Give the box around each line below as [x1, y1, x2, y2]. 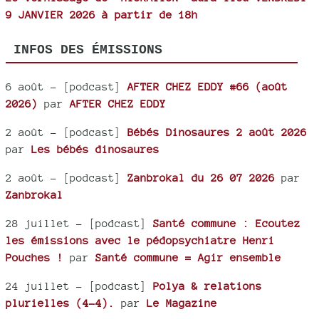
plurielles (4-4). [6, 296, 115, 309]
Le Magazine [147, 296, 217, 309]
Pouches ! [6, 251, 63, 263]
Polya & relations [153, 279, 262, 292]
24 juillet [6, 279, 76, 292]
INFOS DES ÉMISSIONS [13, 43, 162, 58]
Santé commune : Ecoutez [153, 216, 300, 229]
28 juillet [6, 216, 76, 229]
